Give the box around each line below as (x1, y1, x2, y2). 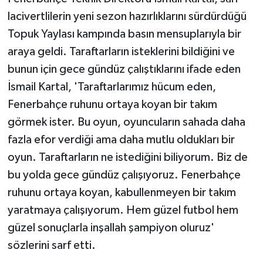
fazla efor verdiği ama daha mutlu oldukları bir (7, 133, 235, 146)
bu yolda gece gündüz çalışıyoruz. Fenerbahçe (7, 168, 241, 181)
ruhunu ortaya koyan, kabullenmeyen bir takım (7, 186, 236, 198)
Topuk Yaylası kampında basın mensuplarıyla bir (7, 28, 241, 40)
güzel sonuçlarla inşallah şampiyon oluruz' (7, 221, 214, 234)
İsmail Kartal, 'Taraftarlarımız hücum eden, (7, 80, 216, 93)
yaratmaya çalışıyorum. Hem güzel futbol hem (7, 204, 238, 216)
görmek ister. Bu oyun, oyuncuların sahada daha (7, 116, 245, 128)
